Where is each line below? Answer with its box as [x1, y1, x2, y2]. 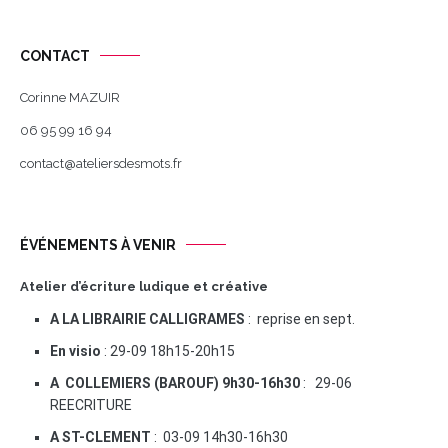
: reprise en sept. [245, 310, 355, 327]
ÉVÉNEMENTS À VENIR [20, 236, 176, 253]
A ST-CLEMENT [50, 428, 151, 445]
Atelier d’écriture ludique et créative [20, 278, 268, 294]
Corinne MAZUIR [20, 89, 120, 105]
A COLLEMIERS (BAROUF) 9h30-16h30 [50, 374, 300, 391]
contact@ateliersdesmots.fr [20, 155, 182, 171]
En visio [50, 342, 101, 359]
